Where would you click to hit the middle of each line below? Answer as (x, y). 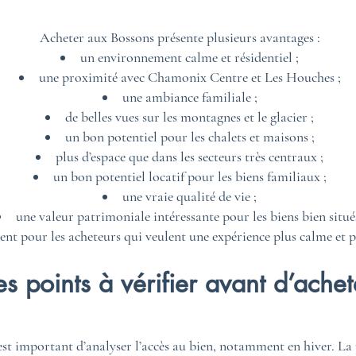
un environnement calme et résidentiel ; (190, 57)
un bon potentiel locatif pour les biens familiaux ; (190, 176)
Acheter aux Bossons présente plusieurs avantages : (180, 37)
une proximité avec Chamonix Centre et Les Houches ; (190, 77)
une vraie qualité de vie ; (190, 196)
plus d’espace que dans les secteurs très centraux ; (190, 157)
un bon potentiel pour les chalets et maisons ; (190, 137)
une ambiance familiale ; (190, 97)
